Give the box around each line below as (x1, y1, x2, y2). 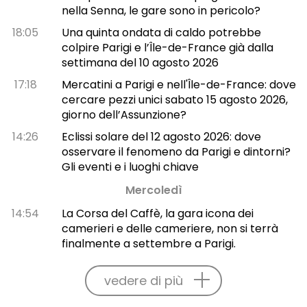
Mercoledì (125, 182, 182, 198)
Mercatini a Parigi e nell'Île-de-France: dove (61, 76, 296, 93)
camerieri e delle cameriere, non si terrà (61, 220, 278, 236)
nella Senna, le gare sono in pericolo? (61, 2, 260, 19)
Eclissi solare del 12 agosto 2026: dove (61, 128, 261, 145)
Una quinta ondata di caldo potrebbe (61, 24, 261, 40)
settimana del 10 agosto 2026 (61, 54, 219, 71)
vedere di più (103, 271, 183, 289)
